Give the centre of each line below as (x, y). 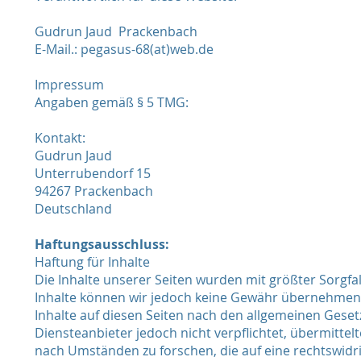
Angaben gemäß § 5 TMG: (112, 102)
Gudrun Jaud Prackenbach (116, 31)
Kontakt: (60, 138)
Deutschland (73, 209)
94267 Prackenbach (94, 191)
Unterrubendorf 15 (93, 173)
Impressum (69, 85)
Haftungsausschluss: (102, 244)
